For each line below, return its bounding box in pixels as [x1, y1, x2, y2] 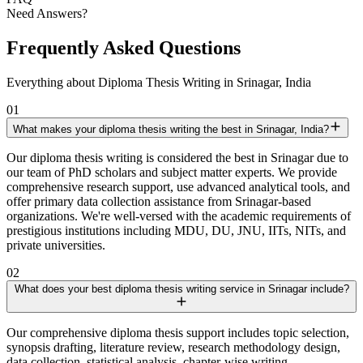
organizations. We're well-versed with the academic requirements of [6, 209, 351, 224]
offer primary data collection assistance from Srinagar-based [6, 194, 311, 209]
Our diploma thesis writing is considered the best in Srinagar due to [6, 151, 348, 165]
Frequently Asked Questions [6, 37, 241, 59]
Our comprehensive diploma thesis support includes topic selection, [6, 326, 349, 340]
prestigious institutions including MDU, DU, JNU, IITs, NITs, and [6, 224, 346, 238]
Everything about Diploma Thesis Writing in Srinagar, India [6, 75, 311, 90]
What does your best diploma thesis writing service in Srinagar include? [14, 283, 349, 296]
